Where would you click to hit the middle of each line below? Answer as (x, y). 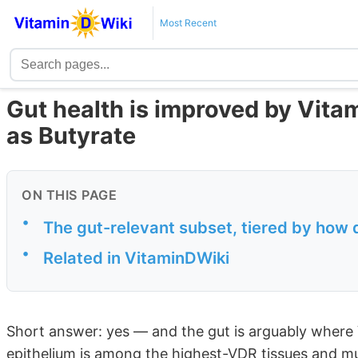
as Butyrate (71, 136)
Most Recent (188, 23)
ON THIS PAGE (69, 195)
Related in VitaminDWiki (136, 258)
